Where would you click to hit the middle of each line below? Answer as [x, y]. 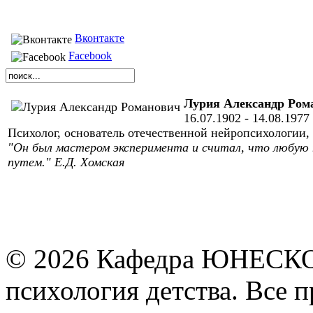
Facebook [90, 56]
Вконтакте [100, 38]
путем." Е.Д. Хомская [66, 162]
